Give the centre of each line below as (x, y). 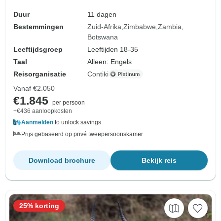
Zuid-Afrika (105, 26)
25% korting (39, 205)
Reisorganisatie (40, 74)
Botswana (103, 37)
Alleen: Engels (110, 61)
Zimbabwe (140, 26)
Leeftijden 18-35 (113, 49)
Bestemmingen (38, 26)
